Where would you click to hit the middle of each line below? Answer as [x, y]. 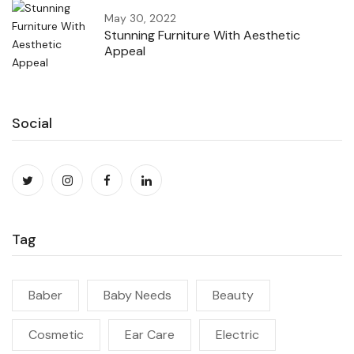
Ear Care [150, 334]
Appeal [124, 51]
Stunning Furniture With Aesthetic [202, 35]
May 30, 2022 [140, 18]
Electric [237, 334]
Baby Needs [137, 295]
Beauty [233, 295]
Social [32, 123]
